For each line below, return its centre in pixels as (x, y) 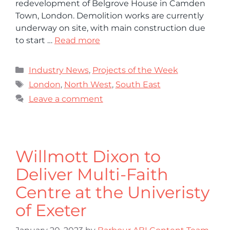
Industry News (59, 70)
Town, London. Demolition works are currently (110, 16)
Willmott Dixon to (88, 157)
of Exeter (51, 210)
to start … (35, 41)
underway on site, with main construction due (110, 28)
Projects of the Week (135, 70)
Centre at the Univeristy (112, 193)
